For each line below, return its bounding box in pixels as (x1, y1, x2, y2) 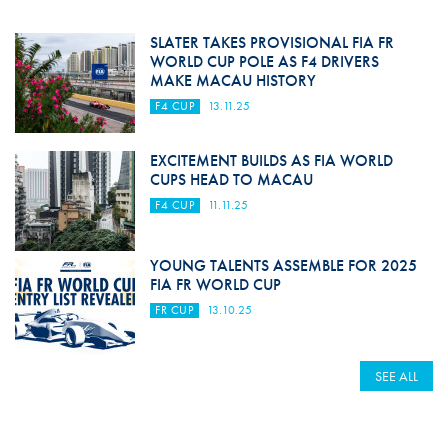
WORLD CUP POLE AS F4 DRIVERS (149, 51, 379, 73)
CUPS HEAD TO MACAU (149, 169, 313, 191)
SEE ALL (375, 367, 419, 386)
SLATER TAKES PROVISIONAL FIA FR (149, 32, 394, 54)
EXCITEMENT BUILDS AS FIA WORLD (149, 150, 393, 172)
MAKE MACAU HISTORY (149, 70, 316, 92)
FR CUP (154, 302, 194, 319)
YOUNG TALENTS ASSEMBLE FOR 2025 (149, 255, 417, 277)
